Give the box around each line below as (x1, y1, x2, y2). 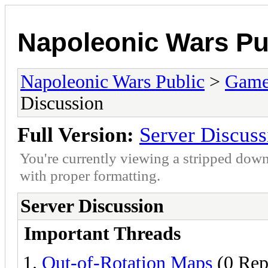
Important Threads (24, 223, 181, 244)
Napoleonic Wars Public (20, 71, 205, 92)
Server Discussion (20, 195, 164, 217)
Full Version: (17, 123, 134, 147)
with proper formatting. (20, 166, 160, 184)
